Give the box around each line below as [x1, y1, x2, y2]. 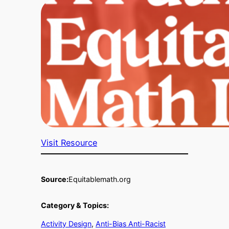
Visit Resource [41, 137, 97, 148]
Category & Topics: [41, 200, 109, 210]
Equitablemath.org [68, 175, 131, 184]
